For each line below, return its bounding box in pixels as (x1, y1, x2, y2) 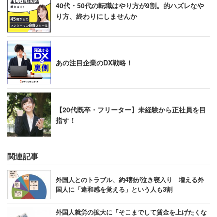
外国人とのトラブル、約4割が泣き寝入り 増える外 (56, 175, 204, 185)
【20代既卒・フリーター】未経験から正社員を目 (56, 104, 206, 114)
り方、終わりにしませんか (56, 11, 137, 21)
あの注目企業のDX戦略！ (56, 57, 133, 67)
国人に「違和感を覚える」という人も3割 (56, 185, 172, 194)
